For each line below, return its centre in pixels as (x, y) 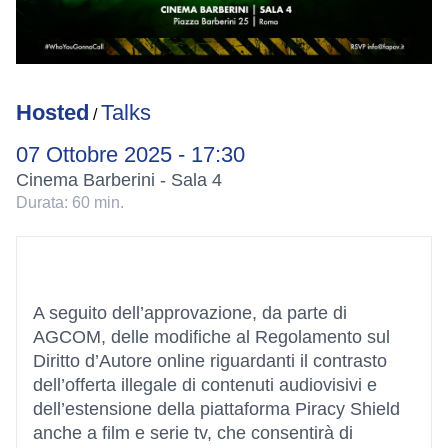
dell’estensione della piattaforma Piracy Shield (216, 409)
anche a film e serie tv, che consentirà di (193, 433)
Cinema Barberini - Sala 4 (119, 180)
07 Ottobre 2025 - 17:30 (130, 154)
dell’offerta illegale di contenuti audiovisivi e (205, 385)
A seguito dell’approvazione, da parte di (190, 313)
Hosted (52, 112)
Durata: (42, 202)
